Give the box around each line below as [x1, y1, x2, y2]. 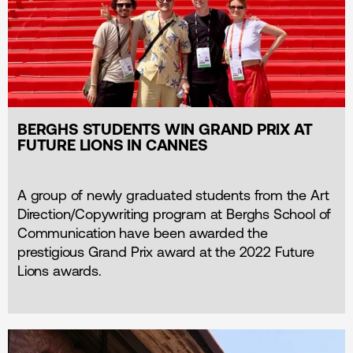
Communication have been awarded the [17, 225, 268, 242]
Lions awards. [17, 262, 102, 280]
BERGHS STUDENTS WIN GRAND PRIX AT [17, 120, 313, 139]
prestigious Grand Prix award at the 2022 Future [17, 243, 314, 261]
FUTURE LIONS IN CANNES [17, 136, 208, 154]
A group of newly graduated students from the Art [17, 187, 329, 204]
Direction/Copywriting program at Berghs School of [17, 206, 332, 223]
